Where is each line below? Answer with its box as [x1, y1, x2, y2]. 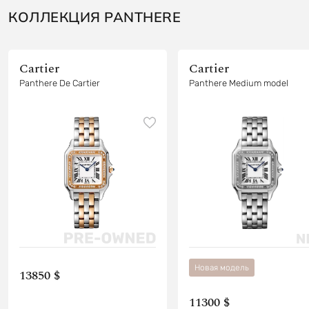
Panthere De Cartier [19, 77, 100, 88]
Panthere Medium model [189, 77, 288, 88]
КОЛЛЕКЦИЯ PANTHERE [8, 8, 181, 26]
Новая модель [195, 262, 249, 272]
